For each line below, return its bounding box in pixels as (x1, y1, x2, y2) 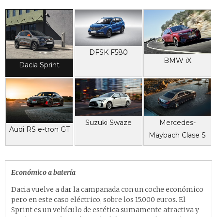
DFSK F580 (89, 47, 128, 57)
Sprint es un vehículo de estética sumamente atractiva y (11, 205, 199, 215)
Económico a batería (11, 168, 76, 177)
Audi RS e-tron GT (9, 125, 70, 134)
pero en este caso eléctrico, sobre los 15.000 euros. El (11, 195, 186, 204)
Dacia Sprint (19, 60, 60, 69)
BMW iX (163, 56, 191, 65)
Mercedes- (159, 118, 196, 127)
